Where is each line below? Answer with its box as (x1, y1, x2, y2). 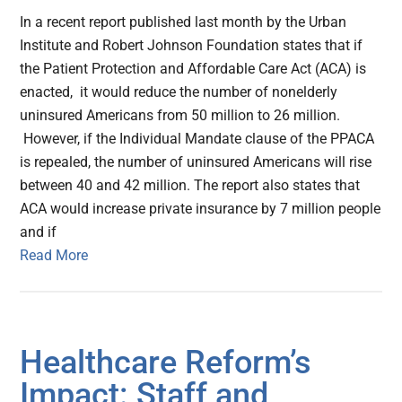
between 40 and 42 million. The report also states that (20, 177, 361, 195)
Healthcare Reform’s (20, 344, 312, 382)
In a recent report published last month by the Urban (20, 13, 347, 31)
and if (20, 223, 57, 241)
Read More (20, 247, 89, 265)
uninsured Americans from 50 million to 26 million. (20, 107, 341, 125)
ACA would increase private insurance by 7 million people (20, 200, 381, 218)
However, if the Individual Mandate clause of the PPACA (20, 130, 375, 148)
